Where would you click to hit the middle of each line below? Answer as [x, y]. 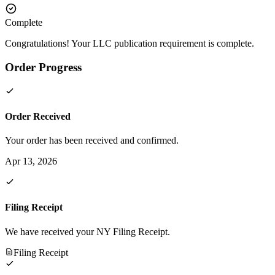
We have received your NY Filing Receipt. [87, 231]
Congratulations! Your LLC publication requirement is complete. [130, 44]
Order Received [38, 116]
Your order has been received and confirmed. [92, 141]
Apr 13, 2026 [31, 161]
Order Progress [43, 67]
